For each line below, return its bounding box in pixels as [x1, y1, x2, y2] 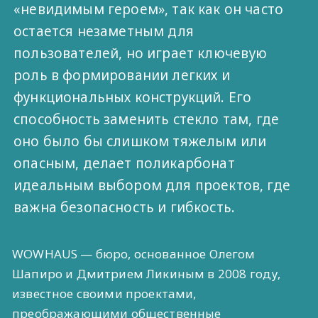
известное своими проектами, [12, 285, 197, 302]
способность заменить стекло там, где [13, 109, 280, 128]
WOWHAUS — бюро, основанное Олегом [12, 245, 256, 262]
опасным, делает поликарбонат [13, 153, 235, 172]
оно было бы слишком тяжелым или [13, 131, 267, 150]
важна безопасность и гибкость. [13, 197, 236, 216]
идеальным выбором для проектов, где [13, 175, 290, 194]
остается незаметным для [13, 21, 194, 40]
